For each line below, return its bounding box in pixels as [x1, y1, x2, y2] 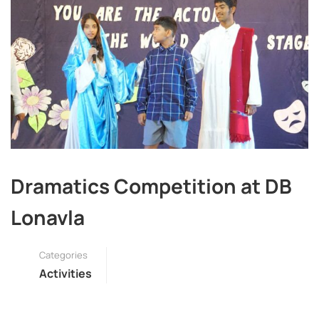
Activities [39, 265, 92, 281]
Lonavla [11, 203, 85, 231]
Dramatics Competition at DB [11, 172, 292, 199]
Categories [39, 248, 88, 261]
